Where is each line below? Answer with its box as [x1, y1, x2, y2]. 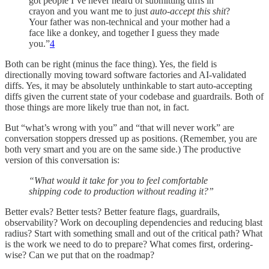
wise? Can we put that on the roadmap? [5, 250, 154, 261]
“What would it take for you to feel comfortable [29, 175, 208, 186]
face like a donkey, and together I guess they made [29, 28, 219, 38]
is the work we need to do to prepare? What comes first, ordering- [5, 239, 253, 250]
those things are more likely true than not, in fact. [5, 102, 189, 113]
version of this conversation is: [5, 155, 119, 166]
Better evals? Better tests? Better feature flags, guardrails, [5, 207, 220, 217]
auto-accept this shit [150, 6, 226, 17]
